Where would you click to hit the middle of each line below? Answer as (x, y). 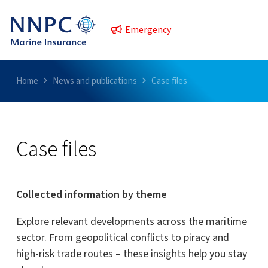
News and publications (95, 81)
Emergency (147, 30)
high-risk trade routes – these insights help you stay (132, 254)
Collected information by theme (92, 195)
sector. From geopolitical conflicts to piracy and (123, 238)
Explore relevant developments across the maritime (132, 222)
